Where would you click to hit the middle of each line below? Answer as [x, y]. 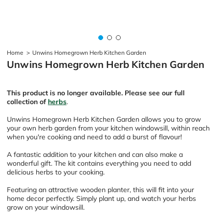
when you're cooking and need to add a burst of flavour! [95, 137]
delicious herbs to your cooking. [57, 172]
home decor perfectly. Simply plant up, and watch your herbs [101, 198]
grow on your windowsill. [46, 207]
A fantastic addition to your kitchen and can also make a [95, 154]
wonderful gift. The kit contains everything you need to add [99, 163]
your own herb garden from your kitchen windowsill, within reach [108, 128]
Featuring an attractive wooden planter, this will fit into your [100, 189]
